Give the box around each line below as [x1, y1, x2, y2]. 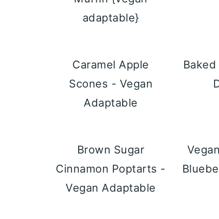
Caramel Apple [72, 58, 149, 71]
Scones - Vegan [69, 77, 153, 90]
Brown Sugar [77, 143, 145, 156]
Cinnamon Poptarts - [56, 162, 166, 175]
